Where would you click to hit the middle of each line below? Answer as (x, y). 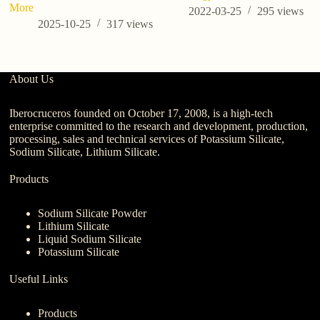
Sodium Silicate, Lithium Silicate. (85, 151)
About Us (32, 79)
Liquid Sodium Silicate (90, 239)
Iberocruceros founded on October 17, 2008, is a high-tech (141, 113)
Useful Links (39, 279)
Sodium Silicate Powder (92, 213)
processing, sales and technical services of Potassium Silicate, (147, 139)
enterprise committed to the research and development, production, (159, 126)
